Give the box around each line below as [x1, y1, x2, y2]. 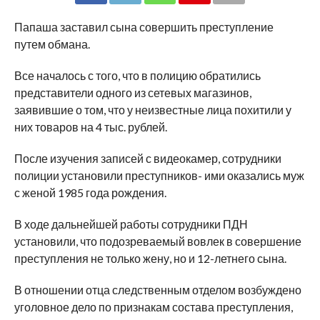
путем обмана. [14, 36, 90, 51]
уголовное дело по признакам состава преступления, [14, 299, 293, 314]
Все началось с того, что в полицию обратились [14, 68, 261, 82]
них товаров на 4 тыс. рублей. [14, 119, 167, 134]
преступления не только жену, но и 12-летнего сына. [14, 251, 286, 265]
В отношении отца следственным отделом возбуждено [14, 282, 301, 296]
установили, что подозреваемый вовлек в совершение [14, 234, 301, 248]
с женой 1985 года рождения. [14, 185, 166, 199]
